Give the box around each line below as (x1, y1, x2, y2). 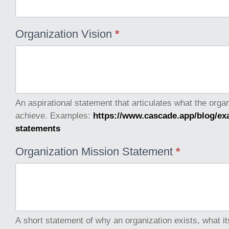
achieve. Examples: (15, 110, 93, 121)
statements (15, 123, 60, 133)
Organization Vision (15, 28, 115, 40)
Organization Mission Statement (15, 145, 176, 158)
